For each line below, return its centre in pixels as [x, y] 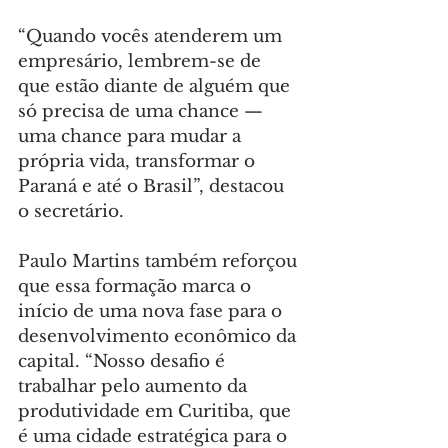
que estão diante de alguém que [156, 87]
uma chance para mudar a [132, 137]
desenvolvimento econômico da [159, 337]
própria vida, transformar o [139, 162]
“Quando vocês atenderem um [152, 37]
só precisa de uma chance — [143, 112]
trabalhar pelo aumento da [135, 387]
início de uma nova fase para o [152, 312]
